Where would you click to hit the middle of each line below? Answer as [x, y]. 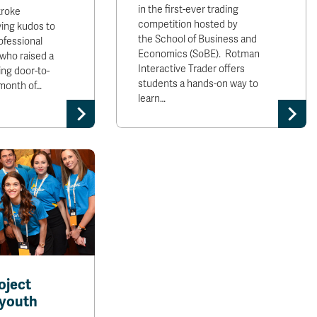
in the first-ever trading [189, 10]
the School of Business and [198, 39]
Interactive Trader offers [192, 69]
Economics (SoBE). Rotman [199, 54]
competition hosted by [188, 24]
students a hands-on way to [198, 84]
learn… [152, 99]
